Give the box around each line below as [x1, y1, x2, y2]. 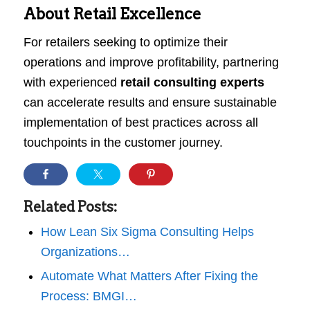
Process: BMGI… [40, 289, 137, 304]
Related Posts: [23, 199, 117, 216]
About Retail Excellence [23, 4, 201, 23]
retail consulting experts [120, 75, 264, 89]
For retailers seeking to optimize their [23, 35, 228, 49]
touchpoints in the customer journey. [23, 135, 223, 149]
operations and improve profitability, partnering [23, 55, 279, 69]
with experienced [23, 75, 120, 89]
